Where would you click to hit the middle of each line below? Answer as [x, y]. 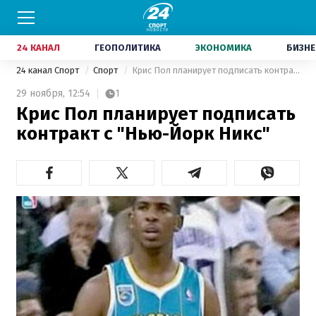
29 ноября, [41, 93]
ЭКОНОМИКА [224, 48]
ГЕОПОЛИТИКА [128, 48]
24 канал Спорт [49, 70]
